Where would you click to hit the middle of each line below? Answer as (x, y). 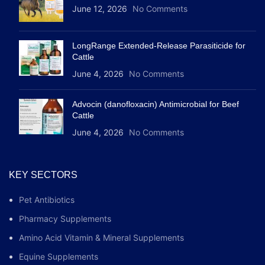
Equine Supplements (59, 257)
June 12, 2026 (100, 9)
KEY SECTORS (43, 175)
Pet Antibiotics (47, 200)
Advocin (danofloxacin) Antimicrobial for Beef (156, 104)
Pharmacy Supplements (65, 219)
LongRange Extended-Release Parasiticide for (159, 46)
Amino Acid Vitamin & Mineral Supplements (101, 238)
